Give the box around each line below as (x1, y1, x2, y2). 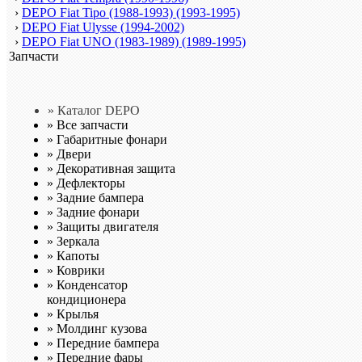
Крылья (53, 306, 99, 321)
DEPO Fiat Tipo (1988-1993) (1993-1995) (22, 5, 240, 19)
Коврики (53, 263, 105, 277)
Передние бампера (53, 335, 159, 350)
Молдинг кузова (53, 321, 147, 335)
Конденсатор (53, 277, 128, 292)
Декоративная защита (53, 161, 175, 175)
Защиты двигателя (53, 219, 158, 234)
